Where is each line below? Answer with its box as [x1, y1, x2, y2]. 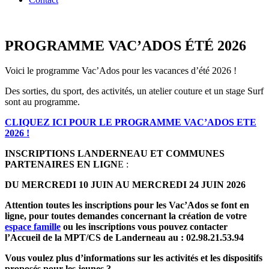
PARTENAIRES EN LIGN [5, 159, 118, 170]
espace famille [5, 222, 61, 232]
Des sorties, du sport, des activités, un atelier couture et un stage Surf [5, 86, 264, 97]
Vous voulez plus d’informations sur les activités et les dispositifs [5, 253, 262, 264]
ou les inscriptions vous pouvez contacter [61, 222, 228, 232]
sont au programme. [5, 97, 80, 107]
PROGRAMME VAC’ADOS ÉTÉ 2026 [5, 37, 246, 53]
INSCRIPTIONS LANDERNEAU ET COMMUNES [5, 148, 225, 159]
